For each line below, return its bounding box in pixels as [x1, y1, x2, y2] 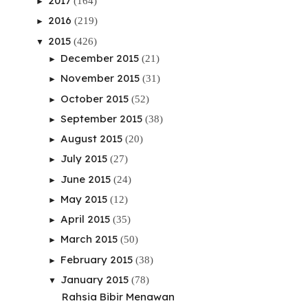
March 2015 [60, 232, 120, 246]
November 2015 [60, 71, 142, 85]
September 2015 [60, 111, 145, 125]
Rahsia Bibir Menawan [61, 290, 175, 304]
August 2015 [60, 132, 125, 145]
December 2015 [60, 52, 142, 65]
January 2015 [60, 272, 131, 286]
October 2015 [60, 91, 131, 105]
